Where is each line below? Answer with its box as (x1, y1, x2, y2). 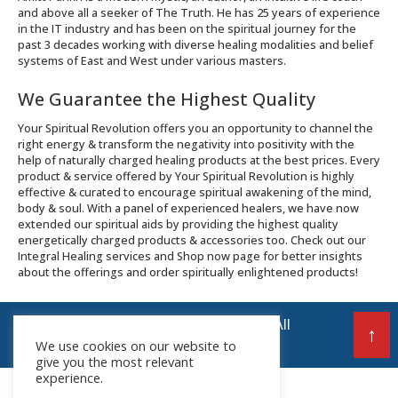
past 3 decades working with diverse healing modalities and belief (18, 37, 373, 53)
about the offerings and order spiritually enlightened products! (18, 264, 358, 280)
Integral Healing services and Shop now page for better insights (18, 248, 362, 264)
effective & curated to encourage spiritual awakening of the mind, (18, 184, 371, 200)
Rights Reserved (106, 337, 212, 353)
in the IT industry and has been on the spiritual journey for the (18, 21, 356, 37)
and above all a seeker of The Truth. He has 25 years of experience (18, 5, 380, 21)
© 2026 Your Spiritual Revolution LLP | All (28, 317, 291, 333)
